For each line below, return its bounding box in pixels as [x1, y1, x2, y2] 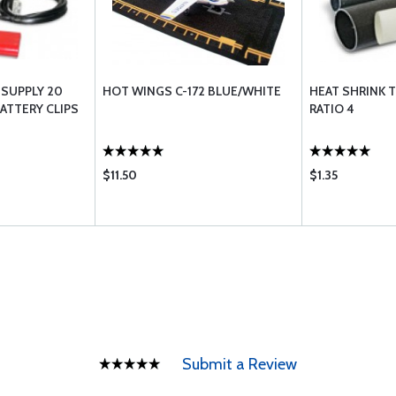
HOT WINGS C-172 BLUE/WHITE [103, 83, 281, 99]
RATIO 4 [309, 101, 354, 117]
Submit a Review [182, 354, 297, 374]
